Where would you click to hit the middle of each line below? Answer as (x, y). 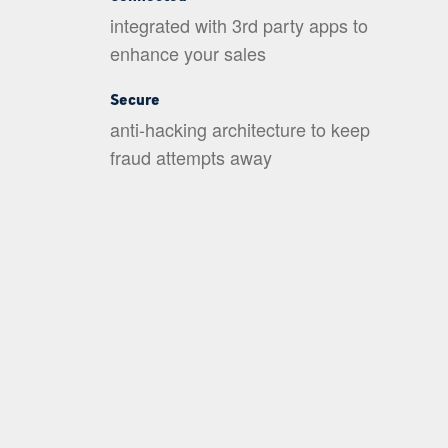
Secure (134, 101)
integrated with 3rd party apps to (238, 25)
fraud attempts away (190, 157)
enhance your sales (187, 53)
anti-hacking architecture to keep (239, 129)
